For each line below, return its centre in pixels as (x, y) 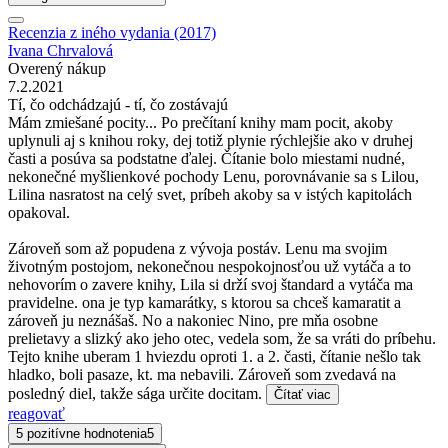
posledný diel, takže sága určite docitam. (137, 394)
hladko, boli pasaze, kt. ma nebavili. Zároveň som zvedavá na (202, 375)
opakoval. (39, 213)
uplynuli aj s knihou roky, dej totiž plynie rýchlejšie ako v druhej (210, 141)
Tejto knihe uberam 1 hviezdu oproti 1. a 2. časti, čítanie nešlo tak (214, 357)
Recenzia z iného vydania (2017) (112, 33)
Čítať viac (302, 395)
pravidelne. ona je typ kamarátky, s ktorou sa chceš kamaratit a (204, 303)
